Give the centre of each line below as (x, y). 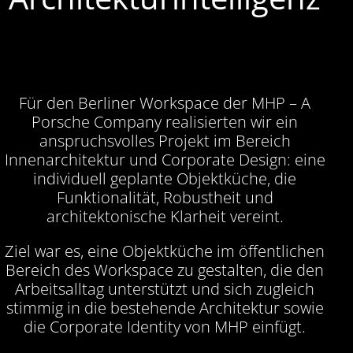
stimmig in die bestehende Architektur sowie (165, 307)
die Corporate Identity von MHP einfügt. (165, 326)
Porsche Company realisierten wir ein (165, 121)
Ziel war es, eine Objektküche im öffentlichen (165, 251)
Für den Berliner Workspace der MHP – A (165, 102)
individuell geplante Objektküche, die (165, 178)
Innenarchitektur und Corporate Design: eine (165, 159)
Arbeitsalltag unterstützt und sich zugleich (165, 288)
